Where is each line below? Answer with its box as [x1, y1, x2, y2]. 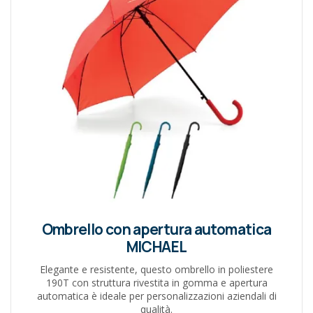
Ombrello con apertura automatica [41, 219, 272, 239]
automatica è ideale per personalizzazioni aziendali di [36, 289, 277, 303]
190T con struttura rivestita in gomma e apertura [45, 275, 268, 289]
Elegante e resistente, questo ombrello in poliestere [40, 262, 273, 276]
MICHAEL [126, 236, 187, 256]
